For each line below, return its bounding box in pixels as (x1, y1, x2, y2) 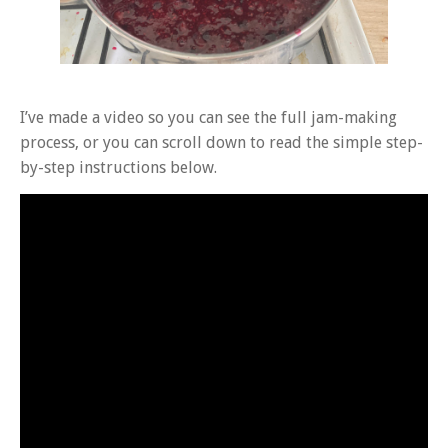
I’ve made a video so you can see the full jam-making (20, 108, 397, 128)
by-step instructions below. (20, 158, 217, 178)
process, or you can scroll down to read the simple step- (20, 133, 423, 153)
